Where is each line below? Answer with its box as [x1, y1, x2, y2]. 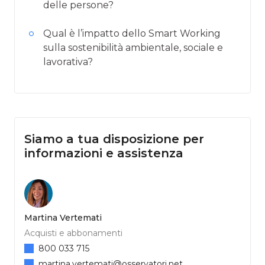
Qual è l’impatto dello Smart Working [43, 27, 221, 39]
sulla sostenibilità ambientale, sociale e [43, 41, 223, 53]
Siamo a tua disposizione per [24, 131, 204, 146]
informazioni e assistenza [24, 146, 183, 160]
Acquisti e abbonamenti [24, 227, 122, 238]
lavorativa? [43, 56, 93, 67]
